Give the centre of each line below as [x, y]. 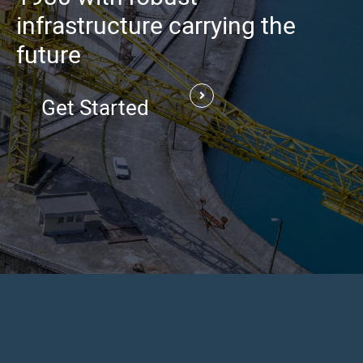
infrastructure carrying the [156, 26]
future [49, 56]
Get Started [95, 108]
